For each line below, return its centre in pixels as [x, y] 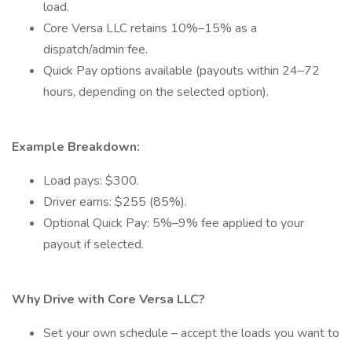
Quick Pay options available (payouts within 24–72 [181, 71]
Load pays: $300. [91, 181]
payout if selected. [93, 244]
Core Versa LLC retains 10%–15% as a [150, 28]
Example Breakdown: [76, 147]
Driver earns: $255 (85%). [115, 202]
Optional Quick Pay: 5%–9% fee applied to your [174, 223]
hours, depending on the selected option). [156, 92]
